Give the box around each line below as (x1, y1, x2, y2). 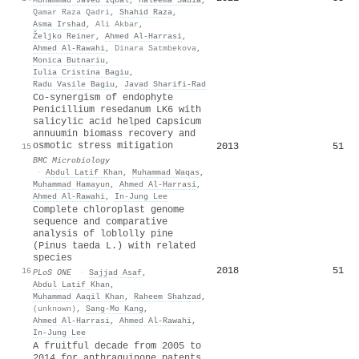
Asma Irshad (33, 18, 86, 29)
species (33, 252, 72, 264)
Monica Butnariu (33, 54, 105, 65)
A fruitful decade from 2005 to (33, 340, 201, 352)
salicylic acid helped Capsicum (33, 115, 201, 127)
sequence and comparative (33, 216, 167, 228)
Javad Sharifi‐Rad (124, 79, 206, 89)
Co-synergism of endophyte (33, 91, 173, 103)
